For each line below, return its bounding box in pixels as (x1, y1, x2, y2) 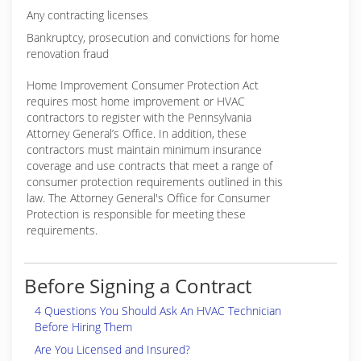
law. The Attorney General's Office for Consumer (27, 190, 270, 205)
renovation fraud (27, 46, 109, 61)
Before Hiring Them (35, 319, 132, 334)
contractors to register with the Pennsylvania (27, 110, 251, 125)
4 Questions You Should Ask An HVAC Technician (35, 303, 281, 318)
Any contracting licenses (27, 7, 148, 23)
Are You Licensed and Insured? (35, 342, 190, 357)
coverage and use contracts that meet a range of (27, 158, 272, 173)
